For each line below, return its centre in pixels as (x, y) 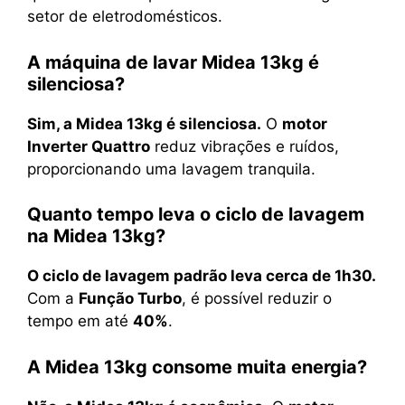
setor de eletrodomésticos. (125, 17)
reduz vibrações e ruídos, (245, 146)
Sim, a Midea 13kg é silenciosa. (144, 123)
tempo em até (80, 321)
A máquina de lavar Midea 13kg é (173, 62)
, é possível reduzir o (257, 299)
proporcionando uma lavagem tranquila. (171, 169)
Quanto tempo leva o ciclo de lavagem (196, 215)
